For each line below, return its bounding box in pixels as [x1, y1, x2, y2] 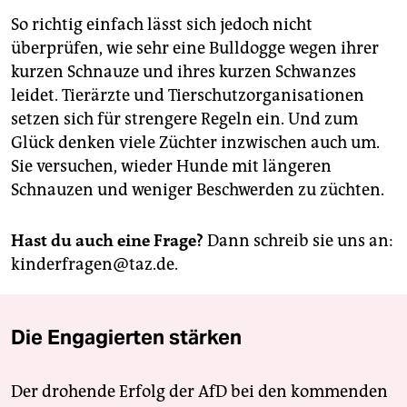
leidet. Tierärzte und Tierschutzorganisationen [11, 84, 364, 105]
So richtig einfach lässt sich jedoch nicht [11, 14, 313, 35]
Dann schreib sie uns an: [203, 230, 393, 251]
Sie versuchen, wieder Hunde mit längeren [11, 155, 332, 176]
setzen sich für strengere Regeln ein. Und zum [11, 108, 358, 129]
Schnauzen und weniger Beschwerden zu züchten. [11, 179, 384, 200]
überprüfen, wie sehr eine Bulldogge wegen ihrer [11, 37, 379, 58]
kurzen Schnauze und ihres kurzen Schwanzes [11, 61, 356, 82]
